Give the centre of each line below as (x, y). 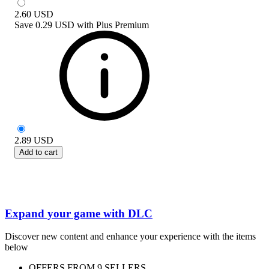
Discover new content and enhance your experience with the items (130, 237)
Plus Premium (122, 25)
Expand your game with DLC (79, 213)
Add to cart (38, 152)
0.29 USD (55, 25)
